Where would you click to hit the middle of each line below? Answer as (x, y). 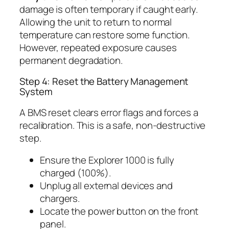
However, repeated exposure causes (98, 47)
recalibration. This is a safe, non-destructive (113, 125)
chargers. (60, 199)
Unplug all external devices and (106, 186)
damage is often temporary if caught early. (109, 9)
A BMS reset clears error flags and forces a (109, 112)
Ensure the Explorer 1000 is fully (107, 160)
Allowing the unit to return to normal (96, 22)
